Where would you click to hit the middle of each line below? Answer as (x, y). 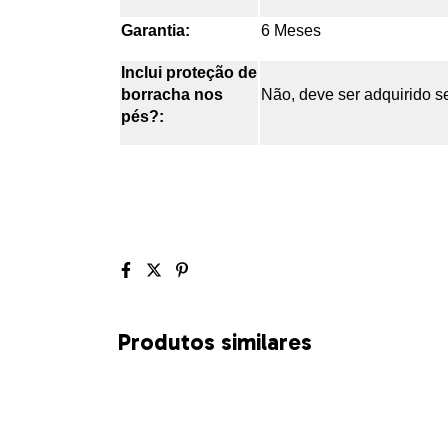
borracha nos (172, 95)
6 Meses (291, 31)
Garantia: (155, 31)
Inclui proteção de (189, 73)
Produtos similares (215, 342)
